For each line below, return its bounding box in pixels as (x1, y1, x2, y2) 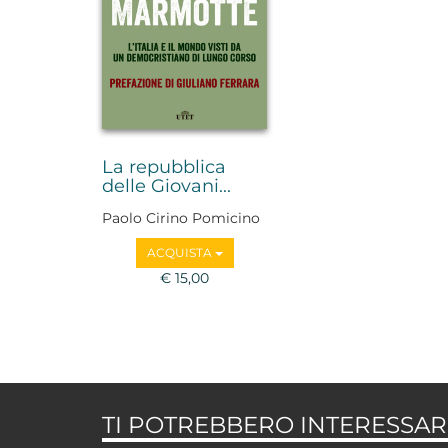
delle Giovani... (102, 175, 231, 198)
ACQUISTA (146, 244, 215, 260)
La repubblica (102, 156, 226, 179)
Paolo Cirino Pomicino (102, 208, 260, 227)
